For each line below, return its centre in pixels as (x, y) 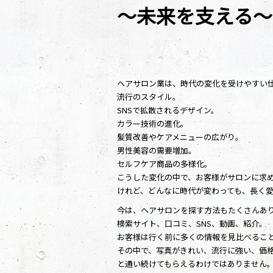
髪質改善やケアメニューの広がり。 (180, 137)
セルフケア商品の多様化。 (165, 164)
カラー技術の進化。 (153, 124)
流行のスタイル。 (149, 97)
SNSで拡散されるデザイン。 (168, 110)
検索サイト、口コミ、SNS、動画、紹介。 (192, 224)
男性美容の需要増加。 (157, 151)
